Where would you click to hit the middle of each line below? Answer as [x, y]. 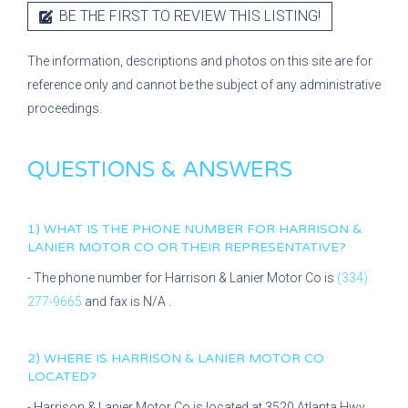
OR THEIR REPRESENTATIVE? [252, 247]
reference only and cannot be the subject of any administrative [204, 85]
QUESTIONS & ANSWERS [160, 170]
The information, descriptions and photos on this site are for [200, 61]
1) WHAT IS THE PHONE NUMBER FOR [153, 229]
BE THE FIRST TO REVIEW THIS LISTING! [188, 16]
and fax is [114, 301]
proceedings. [65, 108]
